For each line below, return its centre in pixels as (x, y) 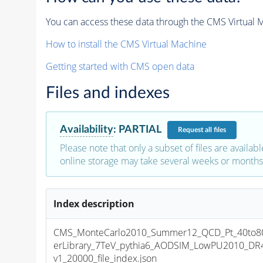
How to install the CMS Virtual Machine (126, 44)
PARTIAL (140, 130)
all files (215, 130)
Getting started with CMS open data (120, 66)
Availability (86, 129)
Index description (94, 203)
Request (191, 130)
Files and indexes (107, 92)
